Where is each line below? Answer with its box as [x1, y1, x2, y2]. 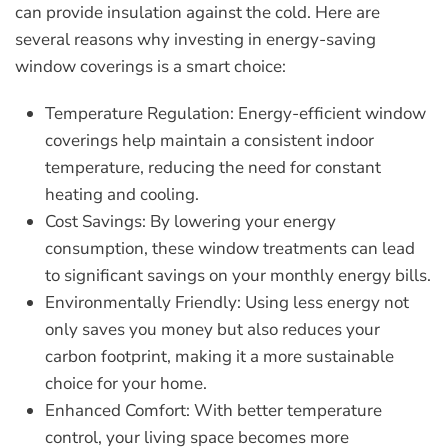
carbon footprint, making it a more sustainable [45, 345, 394, 368]
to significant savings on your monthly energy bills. [45, 264, 431, 287]
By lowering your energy [146, 210, 336, 233]
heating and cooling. [45, 183, 199, 206]
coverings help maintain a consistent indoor [45, 129, 374, 152]
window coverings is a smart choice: [15, 55, 286, 78]
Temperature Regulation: [45, 102, 234, 125]
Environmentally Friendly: [45, 291, 241, 314]
